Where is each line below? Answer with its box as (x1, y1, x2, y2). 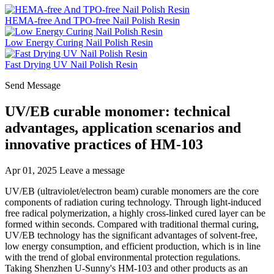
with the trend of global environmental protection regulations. (5, 251, 240, 262)
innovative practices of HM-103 (5, 136, 203, 152)
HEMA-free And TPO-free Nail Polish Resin (5, 15, 180, 26)
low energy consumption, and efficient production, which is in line (5, 240, 261, 251)
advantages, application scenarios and (5, 119, 241, 136)
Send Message (5, 80, 61, 91)
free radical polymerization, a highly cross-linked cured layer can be (5, 207, 265, 218)
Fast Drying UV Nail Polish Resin (5, 59, 138, 70)
